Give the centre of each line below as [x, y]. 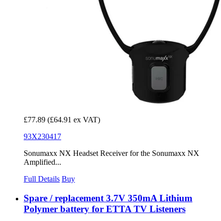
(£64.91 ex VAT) [74, 120]
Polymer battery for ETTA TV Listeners [105, 209]
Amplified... [42, 162]
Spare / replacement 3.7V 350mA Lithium [108, 198]
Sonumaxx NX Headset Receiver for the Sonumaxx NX [111, 153]
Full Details [42, 179]
